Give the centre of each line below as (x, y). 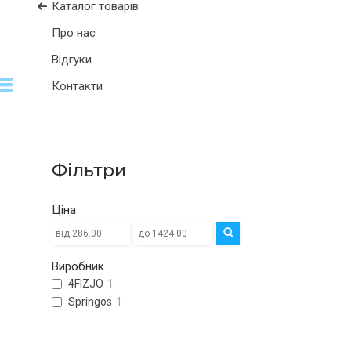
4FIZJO (86, 284)
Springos (90, 302)
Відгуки (72, 60)
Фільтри (89, 170)
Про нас (74, 33)
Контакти (77, 86)
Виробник (78, 266)
